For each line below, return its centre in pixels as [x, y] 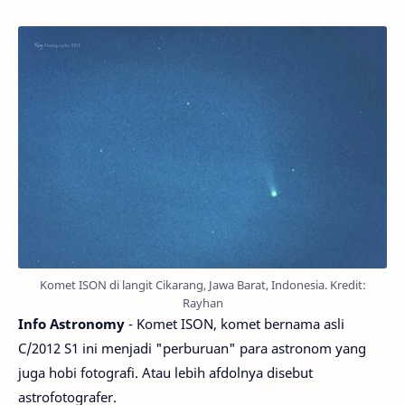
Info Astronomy [71, 324]
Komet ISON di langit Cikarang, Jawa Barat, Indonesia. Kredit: [202, 285]
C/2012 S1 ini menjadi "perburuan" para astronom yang [192, 348]
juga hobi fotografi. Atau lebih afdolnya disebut [165, 372]
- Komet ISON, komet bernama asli [235, 324]
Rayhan [202, 303]
